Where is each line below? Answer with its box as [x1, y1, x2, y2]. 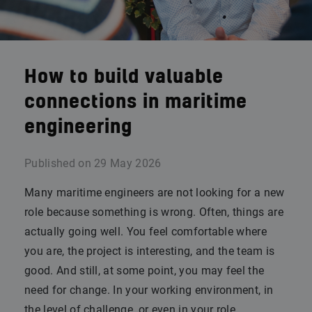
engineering [24, 118, 132, 136]
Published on [24, 157, 91, 170]
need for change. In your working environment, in [24, 283, 274, 297]
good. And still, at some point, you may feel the [24, 264, 265, 277]
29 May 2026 [94, 157, 162, 170]
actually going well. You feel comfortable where [24, 225, 267, 238]
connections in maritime [24, 93, 247, 111]
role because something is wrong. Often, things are [24, 205, 284, 219]
